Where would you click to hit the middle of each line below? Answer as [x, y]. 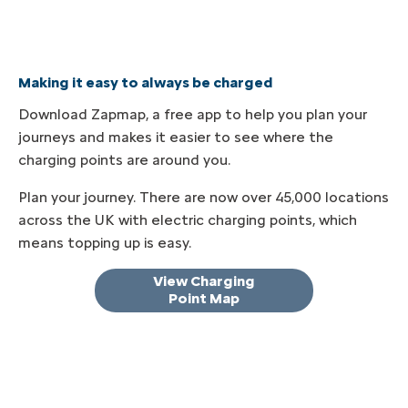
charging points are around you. [124, 159]
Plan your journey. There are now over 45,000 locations [204, 197]
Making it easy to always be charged [146, 82]
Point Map [204, 298]
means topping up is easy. [105, 242]
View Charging [204, 280]
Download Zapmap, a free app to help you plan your [193, 114]
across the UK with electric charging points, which [188, 219]
